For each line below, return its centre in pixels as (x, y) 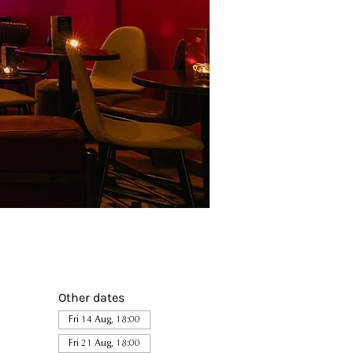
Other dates (91, 297)
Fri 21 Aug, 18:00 (104, 344)
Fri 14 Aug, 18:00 (104, 320)
